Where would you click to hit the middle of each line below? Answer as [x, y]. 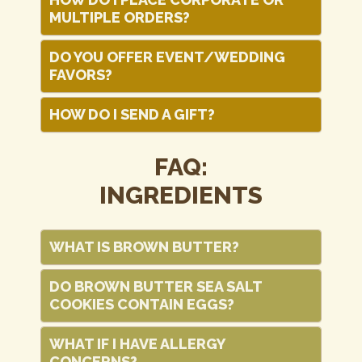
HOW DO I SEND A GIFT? [132, 114]
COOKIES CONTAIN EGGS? [142, 304]
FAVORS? [81, 75]
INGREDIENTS [181, 195]
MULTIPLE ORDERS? [120, 17]
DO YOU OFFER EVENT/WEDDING [167, 57]
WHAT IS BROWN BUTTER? [144, 247]
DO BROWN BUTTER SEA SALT [156, 286]
